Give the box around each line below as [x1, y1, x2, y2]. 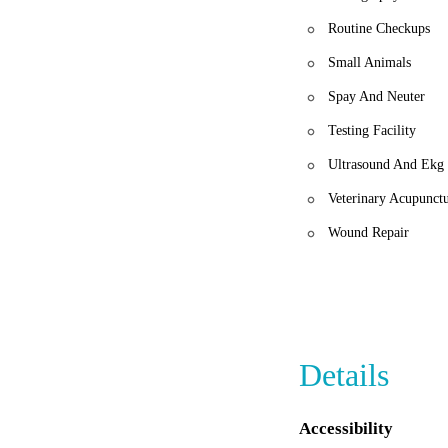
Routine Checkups [328, 20, 431, 36]
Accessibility [299, 418, 394, 438]
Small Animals [328, 54, 412, 70]
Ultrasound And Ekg [328, 156, 445, 172]
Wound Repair [328, 224, 410, 240]
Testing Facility [328, 122, 417, 138]
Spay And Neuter [328, 88, 426, 104]
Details [299, 356, 390, 393]
